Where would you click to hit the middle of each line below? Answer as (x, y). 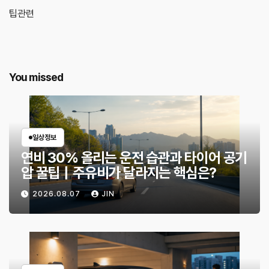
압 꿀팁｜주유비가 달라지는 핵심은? (119, 173)
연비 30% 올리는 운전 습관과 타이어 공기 (134, 158)
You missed (36, 77)
